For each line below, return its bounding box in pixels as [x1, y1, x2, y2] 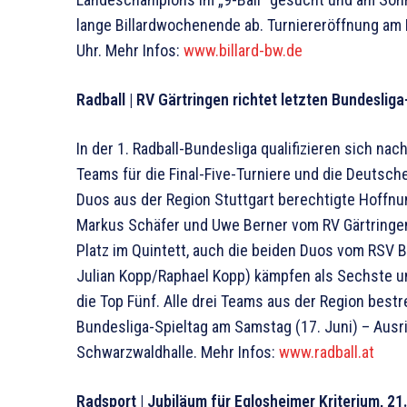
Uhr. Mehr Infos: [76, 40, 184, 60]
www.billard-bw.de [184, 40, 303, 60]
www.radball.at [279, 342, 374, 362]
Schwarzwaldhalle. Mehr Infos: [76, 342, 279, 362]
